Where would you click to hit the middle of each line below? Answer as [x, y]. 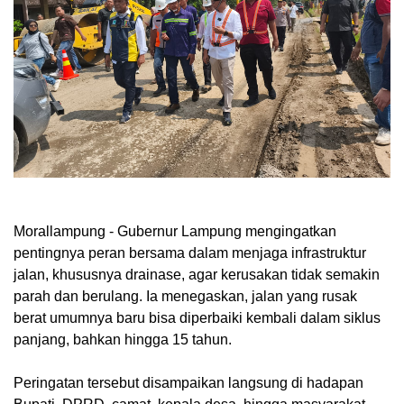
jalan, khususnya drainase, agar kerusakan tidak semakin [197, 274]
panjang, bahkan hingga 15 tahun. [123, 339]
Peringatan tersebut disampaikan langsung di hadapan [188, 382]
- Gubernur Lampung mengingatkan [221, 231]
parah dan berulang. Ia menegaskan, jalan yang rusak [185, 296]
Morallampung [60, 231]
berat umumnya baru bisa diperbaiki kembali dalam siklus [197, 317]
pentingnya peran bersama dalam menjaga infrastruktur [190, 252]
